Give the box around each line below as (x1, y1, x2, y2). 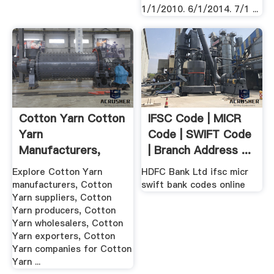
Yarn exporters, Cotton (12, 230, 115, 243)
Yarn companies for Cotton (12, 243, 131, 256)
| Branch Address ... (148, 143, 251, 158)
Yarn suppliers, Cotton (12, 191, 111, 204)
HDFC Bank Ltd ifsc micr (141, 166, 249, 179)
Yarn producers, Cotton (12, 204, 116, 217)
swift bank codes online (141, 179, 246, 191)
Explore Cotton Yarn (12, 166, 102, 179)
